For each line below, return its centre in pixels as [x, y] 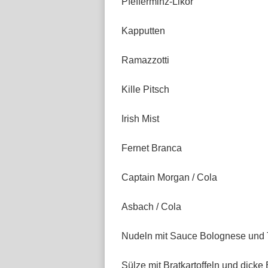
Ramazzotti [145, 60]
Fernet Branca [152, 148]
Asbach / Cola [151, 207]
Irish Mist [140, 119]
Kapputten [143, 31]
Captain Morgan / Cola [169, 177]
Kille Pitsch [145, 89]
